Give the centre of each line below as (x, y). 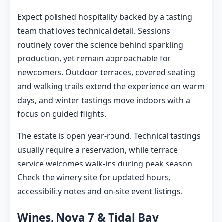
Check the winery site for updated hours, (94, 178)
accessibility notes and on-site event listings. (100, 192)
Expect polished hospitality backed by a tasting (105, 17)
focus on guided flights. (62, 114)
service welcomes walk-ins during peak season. (106, 164)
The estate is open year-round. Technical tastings (109, 136)
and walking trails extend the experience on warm (111, 86)
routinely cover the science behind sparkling (100, 45)
